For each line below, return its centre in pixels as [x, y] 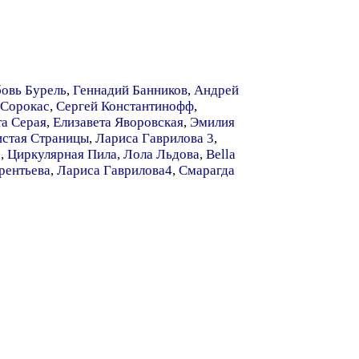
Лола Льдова [161, 154]
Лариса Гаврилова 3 [155, 138]
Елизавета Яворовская [118, 122]
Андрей [216, 90]
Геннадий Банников [130, 90]
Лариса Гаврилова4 [115, 170]
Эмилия [212, 122]
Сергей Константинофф [125, 106]
